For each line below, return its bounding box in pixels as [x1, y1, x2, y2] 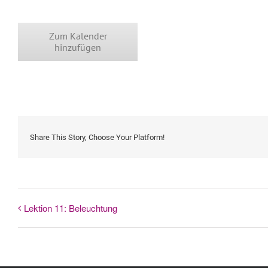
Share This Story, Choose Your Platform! [30, 132, 165, 142]
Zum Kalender [48, 30, 107, 42]
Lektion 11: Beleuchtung [24, 202, 117, 215]
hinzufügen [54, 41, 101, 53]
